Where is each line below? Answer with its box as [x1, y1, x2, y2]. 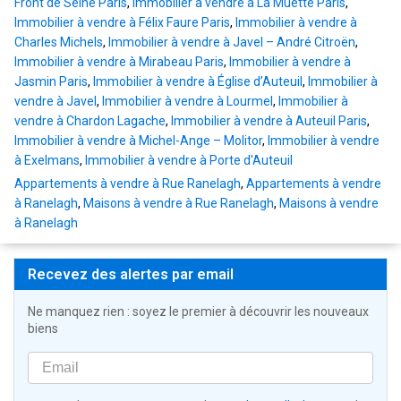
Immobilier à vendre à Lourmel [102, 94, 273, 109]
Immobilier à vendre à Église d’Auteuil [93, 74, 303, 90]
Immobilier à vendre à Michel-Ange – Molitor [14, 133, 262, 149]
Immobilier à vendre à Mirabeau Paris [14, 55, 224, 70]
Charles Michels [14, 35, 103, 50]
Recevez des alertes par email [28, 266, 234, 284]
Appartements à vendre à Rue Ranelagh [14, 176, 241, 192]
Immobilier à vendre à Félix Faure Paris [14, 15, 230, 30]
